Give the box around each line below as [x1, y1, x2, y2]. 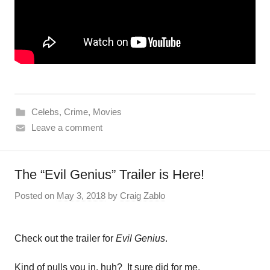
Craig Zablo [120, 190, 165, 201]
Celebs [31, 106, 59, 117]
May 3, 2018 [57, 190, 105, 201]
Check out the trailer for [14, 233, 113, 244]
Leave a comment [31, 122, 102, 133]
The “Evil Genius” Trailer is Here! [14, 166, 204, 182]
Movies [92, 106, 122, 117]
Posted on [14, 190, 57, 201]
